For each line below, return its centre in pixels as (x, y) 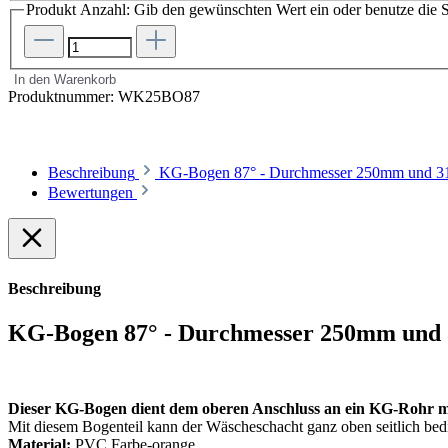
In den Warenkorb (65, 79)
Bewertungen (92, 192)
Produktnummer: (63, 96)
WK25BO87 (159, 96)
